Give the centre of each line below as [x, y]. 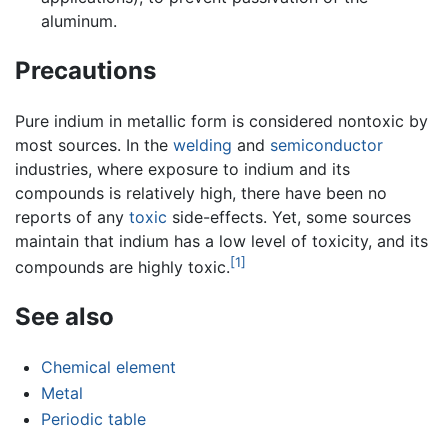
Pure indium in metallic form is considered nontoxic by [221, 121]
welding [202, 145]
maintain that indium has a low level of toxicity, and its [221, 241]
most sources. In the [94, 145]
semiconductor [326, 145]
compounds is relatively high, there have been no [201, 193]
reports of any [72, 217]
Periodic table [93, 418]
